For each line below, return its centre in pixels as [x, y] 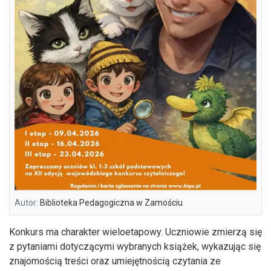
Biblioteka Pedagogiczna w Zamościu [110, 203]
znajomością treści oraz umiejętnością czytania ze [115, 261]
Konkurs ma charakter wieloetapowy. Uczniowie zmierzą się [135, 232]
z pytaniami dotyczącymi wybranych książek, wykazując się [135, 247]
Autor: [26, 203]
